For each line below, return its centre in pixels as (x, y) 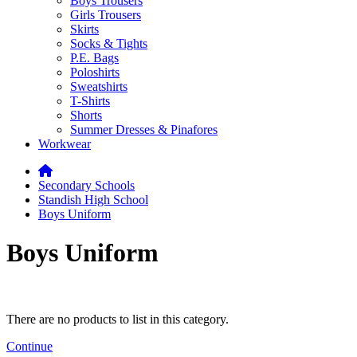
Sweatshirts (99, 86)
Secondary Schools (86, 185)
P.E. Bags (94, 58)
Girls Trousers (106, 15)
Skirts (84, 29)
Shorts (86, 115)
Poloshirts (95, 72)
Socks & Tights (109, 43)
